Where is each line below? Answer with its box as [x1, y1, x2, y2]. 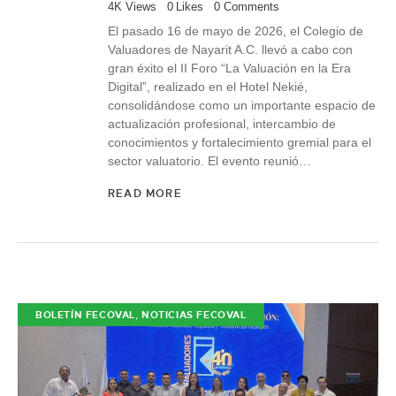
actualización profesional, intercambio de [108, 116, 336, 131]
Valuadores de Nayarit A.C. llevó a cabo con [108, 42, 353, 57]
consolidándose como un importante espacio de [108, 97, 376, 112]
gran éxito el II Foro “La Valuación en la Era [108, 60, 351, 75]
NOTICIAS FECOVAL [141, 308, 247, 321]
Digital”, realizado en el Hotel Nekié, [108, 79, 308, 94]
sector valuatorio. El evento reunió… [108, 153, 311, 168]
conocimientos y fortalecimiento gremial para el [108, 134, 371, 149]
